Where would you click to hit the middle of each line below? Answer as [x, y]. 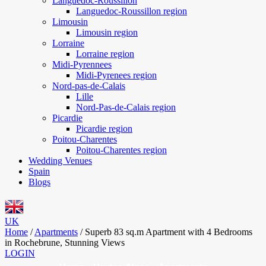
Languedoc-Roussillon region [132, 11]
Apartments [56, 232]
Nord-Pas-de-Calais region [126, 107]
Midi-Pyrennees [82, 64]
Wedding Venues [60, 161]
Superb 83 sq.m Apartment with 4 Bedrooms [169, 232]
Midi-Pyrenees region [116, 75]
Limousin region [107, 32]
